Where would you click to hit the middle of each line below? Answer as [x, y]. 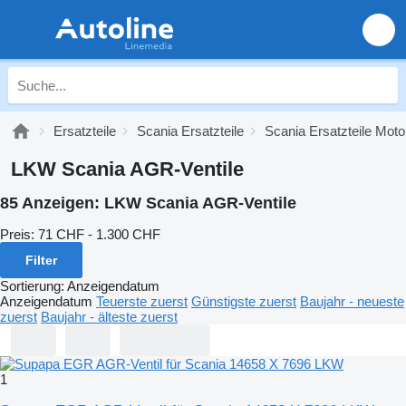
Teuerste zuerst [142, 301]
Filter [41, 260]
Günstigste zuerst [244, 301]
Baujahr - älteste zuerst [109, 316]
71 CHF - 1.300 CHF [99, 234]
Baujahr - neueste [352, 301]
